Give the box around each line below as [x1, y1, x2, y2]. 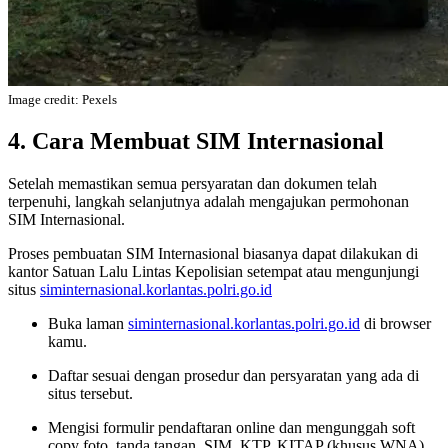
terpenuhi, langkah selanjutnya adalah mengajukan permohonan [8, 193, 409, 211]
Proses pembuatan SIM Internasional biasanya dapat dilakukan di [8, 245, 418, 263]
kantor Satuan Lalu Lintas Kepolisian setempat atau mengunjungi [8, 263, 419, 281]
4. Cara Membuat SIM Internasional [8, 128, 384, 155]
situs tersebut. [48, 385, 133, 403]
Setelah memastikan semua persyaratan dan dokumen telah [8, 175, 377, 193]
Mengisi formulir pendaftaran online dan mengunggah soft [48, 419, 415, 437]
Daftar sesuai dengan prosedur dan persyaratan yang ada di [48, 367, 419, 385]
